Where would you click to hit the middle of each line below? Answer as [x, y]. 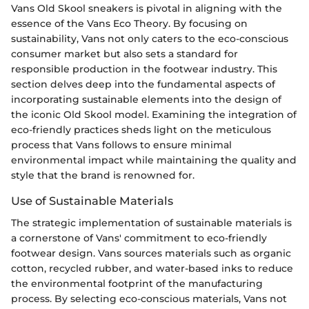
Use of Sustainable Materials [92, 200]
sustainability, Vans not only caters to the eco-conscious [150, 38]
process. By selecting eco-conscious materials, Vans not [149, 298]
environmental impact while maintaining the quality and [154, 160]
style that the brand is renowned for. [103, 175]
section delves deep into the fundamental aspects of [143, 84]
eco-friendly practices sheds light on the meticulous [141, 129]
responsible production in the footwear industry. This [144, 69]
